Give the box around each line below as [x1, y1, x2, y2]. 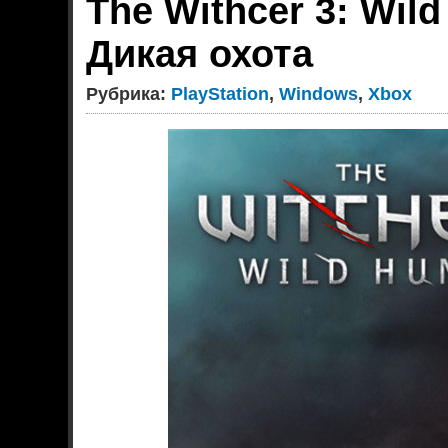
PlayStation [171, 83, 270, 104]
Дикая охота [86, 33, 314, 76]
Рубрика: [86, 83, 172, 104]
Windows [279, 83, 359, 104]
